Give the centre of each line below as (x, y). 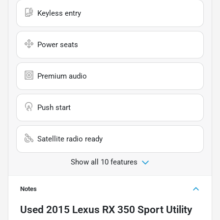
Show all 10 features (104, 162)
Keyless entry (59, 13)
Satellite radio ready (70, 139)
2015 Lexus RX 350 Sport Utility (119, 209)
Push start (54, 107)
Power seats (58, 44)
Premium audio (62, 76)
